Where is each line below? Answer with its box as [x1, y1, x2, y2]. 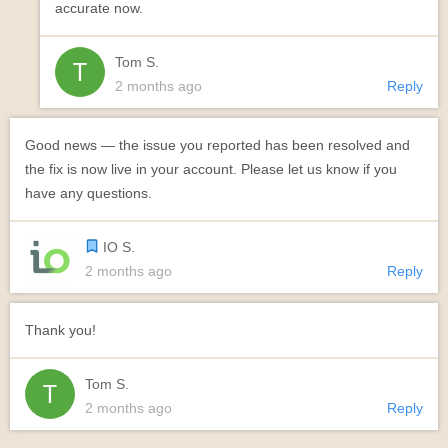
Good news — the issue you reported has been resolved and [25, 137, 410, 153]
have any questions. [25, 185, 152, 201]
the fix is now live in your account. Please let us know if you [25, 161, 397, 177]
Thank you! [25, 322, 96, 338]
